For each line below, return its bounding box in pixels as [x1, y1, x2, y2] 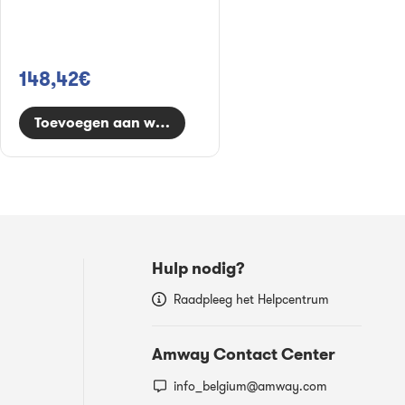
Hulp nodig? [152, 258, 245, 278]
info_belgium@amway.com [174, 378, 327, 394]
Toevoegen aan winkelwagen [34, 113, 237, 132]
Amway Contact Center [152, 344, 335, 364]
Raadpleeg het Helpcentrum [174, 291, 329, 307]
